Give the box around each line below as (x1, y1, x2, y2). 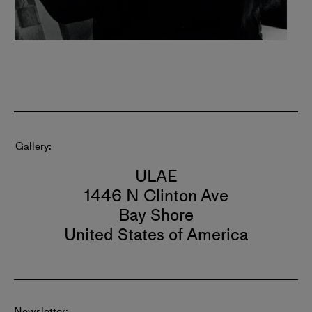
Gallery (15, 138, 49, 154)
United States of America (64, 221, 248, 247)
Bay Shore (118, 202, 194, 228)
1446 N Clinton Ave (84, 182, 228, 208)
